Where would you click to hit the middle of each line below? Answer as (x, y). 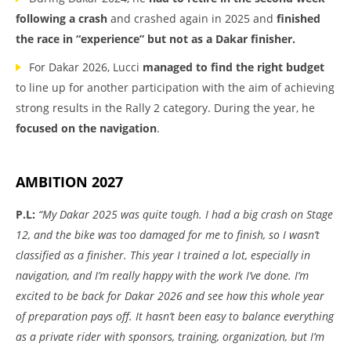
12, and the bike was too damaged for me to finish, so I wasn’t (168, 235)
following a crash (62, 18)
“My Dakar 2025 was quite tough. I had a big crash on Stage (186, 214)
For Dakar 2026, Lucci (86, 67)
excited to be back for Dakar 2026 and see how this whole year (170, 296)
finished (299, 18)
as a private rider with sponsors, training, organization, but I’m (170, 337)
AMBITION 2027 (69, 182)
